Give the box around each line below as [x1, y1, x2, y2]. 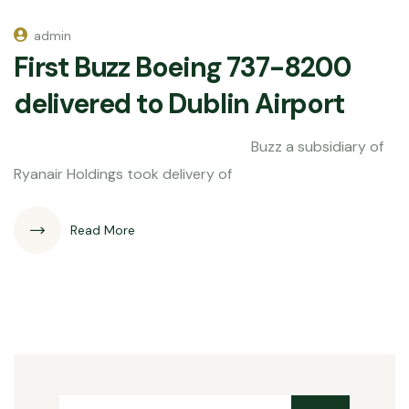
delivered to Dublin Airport [14, 85, 344, 121]
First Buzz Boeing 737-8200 [14, 48, 351, 85]
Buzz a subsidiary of [14, 136, 383, 156]
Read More [70, 221, 135, 238]
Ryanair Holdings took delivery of [14, 163, 232, 184]
